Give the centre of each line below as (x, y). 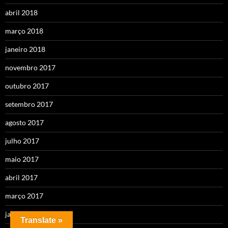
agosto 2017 (24, 123)
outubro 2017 (27, 86)
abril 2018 (21, 13)
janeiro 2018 (25, 49)
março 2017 (24, 196)
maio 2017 (22, 159)
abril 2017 (21, 178)
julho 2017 (22, 141)
